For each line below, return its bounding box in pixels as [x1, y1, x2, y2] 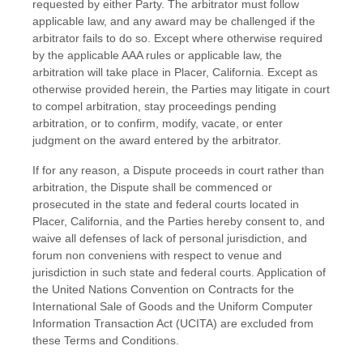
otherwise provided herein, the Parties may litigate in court [32, 83, 330, 96]
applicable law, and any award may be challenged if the [32, 15, 315, 28]
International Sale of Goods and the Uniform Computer [32, 300, 313, 313]
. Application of [251, 266, 326, 279]
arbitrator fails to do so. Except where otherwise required [32, 32, 322, 45]
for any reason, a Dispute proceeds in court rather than [42, 164, 324, 177]
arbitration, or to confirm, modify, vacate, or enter [32, 117, 283, 130]
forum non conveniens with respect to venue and [32, 249, 282, 262]
